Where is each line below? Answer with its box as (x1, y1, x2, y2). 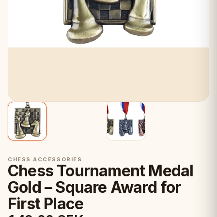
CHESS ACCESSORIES (8, 156, 82, 163)
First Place (8, 194, 84, 213)
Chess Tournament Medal (8, 161, 194, 180)
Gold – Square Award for (8, 178, 181, 197)
